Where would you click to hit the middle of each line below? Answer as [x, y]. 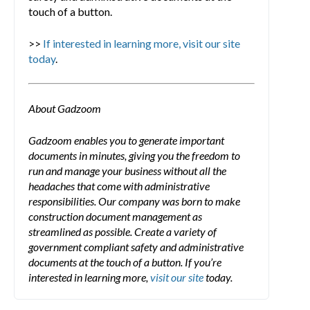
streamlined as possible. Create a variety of [122, 231]
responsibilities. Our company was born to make [134, 201]
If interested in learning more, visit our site [142, 43]
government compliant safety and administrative [136, 246]
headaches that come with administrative [119, 185]
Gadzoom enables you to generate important [126, 140]
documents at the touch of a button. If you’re [125, 262]
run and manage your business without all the [127, 170]
